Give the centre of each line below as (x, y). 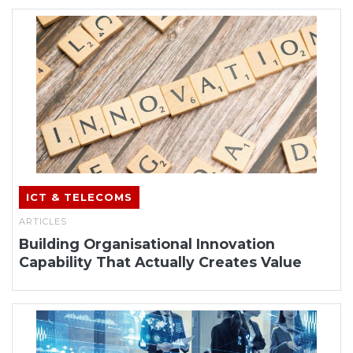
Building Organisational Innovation (147, 243)
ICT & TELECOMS (79, 197)
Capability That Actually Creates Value (160, 262)
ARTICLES (43, 221)
